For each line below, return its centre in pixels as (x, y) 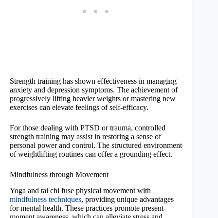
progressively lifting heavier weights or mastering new (93, 99)
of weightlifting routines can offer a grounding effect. (91, 154)
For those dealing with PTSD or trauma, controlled (88, 128)
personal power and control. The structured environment (96, 145)
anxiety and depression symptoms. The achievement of (94, 90)
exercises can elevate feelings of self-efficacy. (79, 108)
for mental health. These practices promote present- (88, 208)
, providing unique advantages (127, 199)
